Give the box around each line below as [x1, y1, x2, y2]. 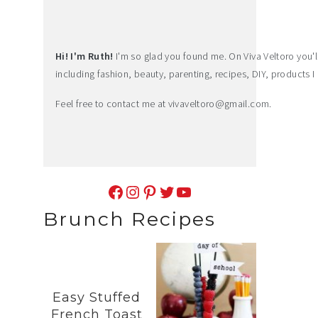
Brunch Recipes [43, 207, 216, 231]
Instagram [124, 180, 138, 202]
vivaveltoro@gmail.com [168, 97, 270, 110]
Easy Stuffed [53, 289, 141, 305]
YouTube [175, 180, 183, 202]
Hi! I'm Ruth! [55, 49, 114, 62]
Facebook [106, 180, 115, 202]
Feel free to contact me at [55, 97, 168, 110]
